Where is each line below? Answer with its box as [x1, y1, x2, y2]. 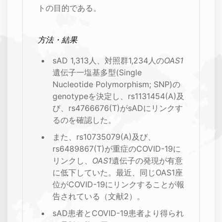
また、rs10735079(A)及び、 [53, 132, 156, 142]
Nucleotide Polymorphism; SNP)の [53, 79, 180, 90]
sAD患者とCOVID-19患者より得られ [53, 208, 184, 219]
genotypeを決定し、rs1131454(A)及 [53, 91, 184, 102]
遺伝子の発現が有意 [111, 156, 183, 166]
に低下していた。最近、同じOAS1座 [53, 167, 183, 178]
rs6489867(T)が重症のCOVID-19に [53, 144, 181, 154]
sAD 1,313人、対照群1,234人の [53, 55, 164, 66]
